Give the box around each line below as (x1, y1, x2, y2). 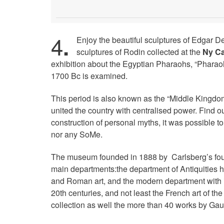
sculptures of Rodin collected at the (76, 46, 201, 58)
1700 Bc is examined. (51, 70, 127, 82)
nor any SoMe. (51, 128, 102, 140)
